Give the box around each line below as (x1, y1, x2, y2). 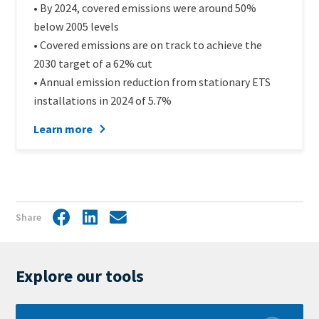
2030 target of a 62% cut (33, 56, 152, 71)
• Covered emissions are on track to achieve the (33, 38, 262, 53)
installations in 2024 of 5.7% (33, 93, 172, 108)
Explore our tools (16, 264, 144, 287)
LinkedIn (81, 211, 123, 226)
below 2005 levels (33, 19, 119, 34)
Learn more (33, 122, 93, 137)
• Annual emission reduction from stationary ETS (33, 75, 271, 90)
